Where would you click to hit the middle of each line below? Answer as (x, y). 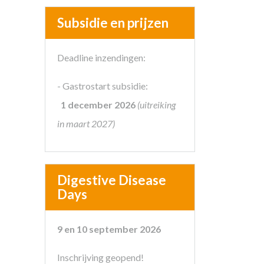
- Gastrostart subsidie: (103, 86)
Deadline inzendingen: (101, 57)
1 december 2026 (99, 105)
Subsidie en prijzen (113, 23)
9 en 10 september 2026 (109, 229)
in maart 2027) (86, 123)
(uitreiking (156, 105)
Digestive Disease (112, 180)
